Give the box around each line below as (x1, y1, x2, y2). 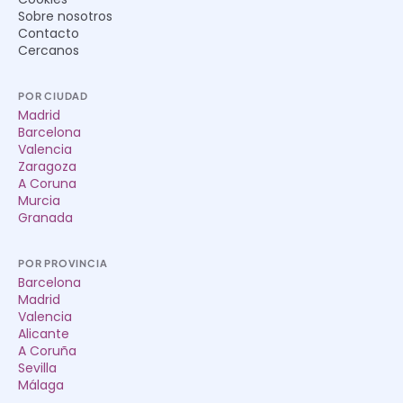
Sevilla (18, 359, 57, 378)
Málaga (18, 376, 64, 395)
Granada (18, 209, 73, 228)
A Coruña (18, 342, 76, 361)
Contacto (18, 24, 79, 43)
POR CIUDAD (18, 90, 88, 103)
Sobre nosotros (18, 7, 112, 26)
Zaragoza (18, 157, 76, 176)
